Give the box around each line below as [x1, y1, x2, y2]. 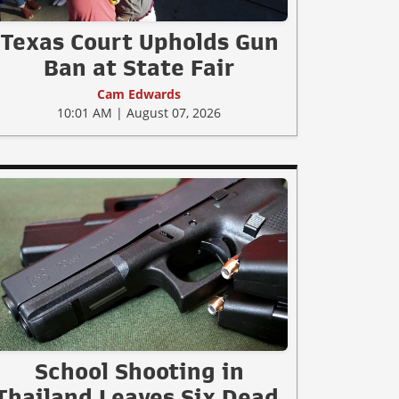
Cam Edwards [97, 85, 181, 103]
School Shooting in [34, 359, 244, 383]
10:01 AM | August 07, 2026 [57, 104, 221, 122]
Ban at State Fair [43, 56, 235, 80]
